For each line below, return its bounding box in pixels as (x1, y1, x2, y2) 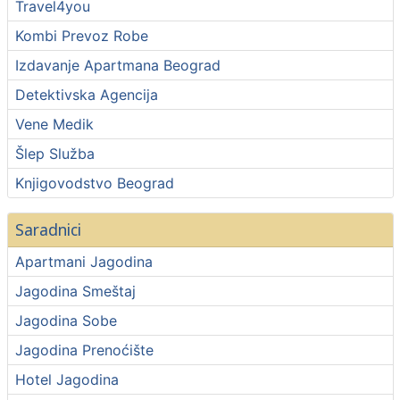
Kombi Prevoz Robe (14, 27, 148, 45)
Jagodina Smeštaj (14, 282, 136, 300)
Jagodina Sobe (14, 312, 117, 329)
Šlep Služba (14, 145, 95, 162)
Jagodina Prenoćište (14, 341, 154, 359)
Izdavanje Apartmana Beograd (14, 56, 221, 74)
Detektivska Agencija (14, 86, 158, 104)
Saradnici (14, 219, 81, 240)
